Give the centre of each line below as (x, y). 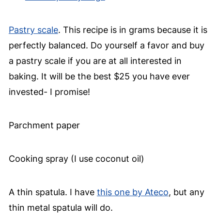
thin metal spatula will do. (61, 208)
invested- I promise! (49, 92)
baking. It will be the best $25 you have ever (99, 77)
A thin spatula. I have (53, 192)
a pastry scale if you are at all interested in (95, 61)
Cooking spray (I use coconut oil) (76, 159)
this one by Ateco (132, 192)
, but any (186, 192)
